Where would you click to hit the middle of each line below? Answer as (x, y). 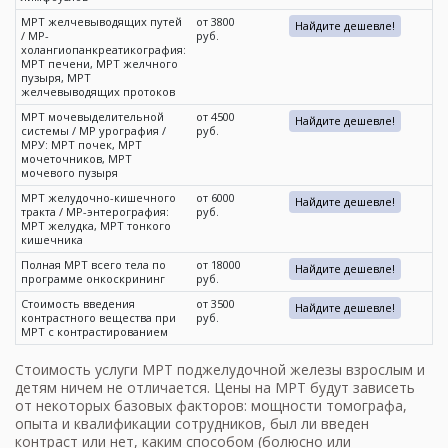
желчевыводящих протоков (98, 92)
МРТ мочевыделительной (92, 117)
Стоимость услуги (78, 370)
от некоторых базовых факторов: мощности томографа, (211, 406)
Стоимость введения (78, 304)
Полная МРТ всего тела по (93, 265)
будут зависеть (360, 388)
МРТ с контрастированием (94, 332)
